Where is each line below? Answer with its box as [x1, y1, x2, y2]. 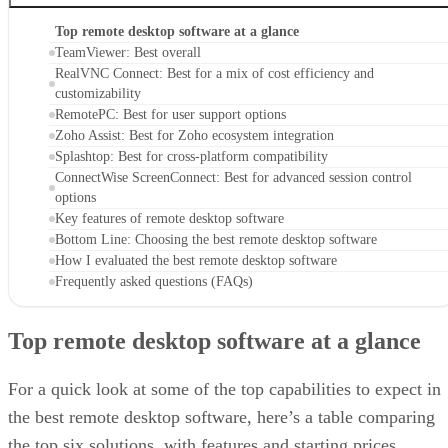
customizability [55, 86, 141, 102]
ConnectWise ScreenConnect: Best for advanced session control [55, 170, 412, 186]
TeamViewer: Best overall [55, 45, 201, 61]
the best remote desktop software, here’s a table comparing [8, 407, 435, 428]
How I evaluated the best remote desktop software [55, 253, 337, 269]
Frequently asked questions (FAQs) [55, 274, 253, 290]
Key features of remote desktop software [55, 211, 284, 227]
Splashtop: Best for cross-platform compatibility [55, 149, 328, 165]
